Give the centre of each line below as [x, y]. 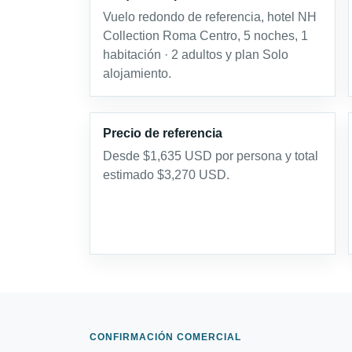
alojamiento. [137, 73]
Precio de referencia [163, 133]
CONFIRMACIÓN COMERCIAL [165, 337]
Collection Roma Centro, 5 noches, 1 [205, 36]
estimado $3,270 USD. [166, 175]
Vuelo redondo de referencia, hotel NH [210, 17]
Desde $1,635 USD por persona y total [211, 156]
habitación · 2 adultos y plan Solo [196, 55]
